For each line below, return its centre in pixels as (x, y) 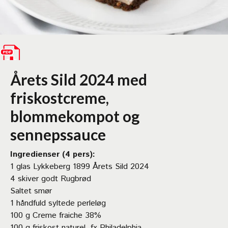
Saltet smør (31, 191)
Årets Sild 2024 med (79, 79)
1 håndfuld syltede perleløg (58, 203)
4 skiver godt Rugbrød (51, 179)
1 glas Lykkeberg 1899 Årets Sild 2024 (80, 167)
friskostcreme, (60, 98)
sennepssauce (58, 134)
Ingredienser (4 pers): (53, 154)
